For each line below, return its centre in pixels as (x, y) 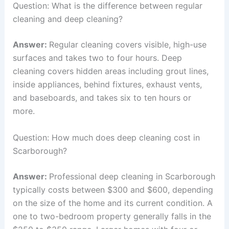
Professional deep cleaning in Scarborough (132, 177)
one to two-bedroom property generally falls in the (112, 216)
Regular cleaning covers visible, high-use (128, 45)
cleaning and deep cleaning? (67, 19)
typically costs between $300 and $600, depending (113, 190)
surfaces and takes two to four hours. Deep (97, 58)
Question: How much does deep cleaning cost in (106, 138)
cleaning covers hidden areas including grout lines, (110, 71)
